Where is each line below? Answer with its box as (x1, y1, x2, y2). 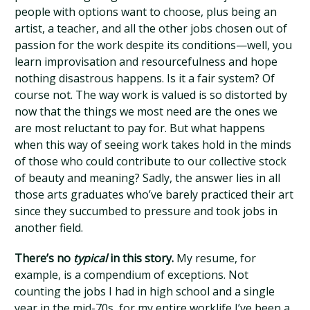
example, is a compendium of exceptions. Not (15, 267, 249, 282)
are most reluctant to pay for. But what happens (15, 120, 266, 136)
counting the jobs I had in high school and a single (15, 284, 275, 299)
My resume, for (174, 250, 257, 266)
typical (73, 250, 108, 266)
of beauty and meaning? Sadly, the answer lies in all (15, 170, 281, 185)
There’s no (15, 250, 74, 266)
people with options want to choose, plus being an (15, 4, 277, 19)
